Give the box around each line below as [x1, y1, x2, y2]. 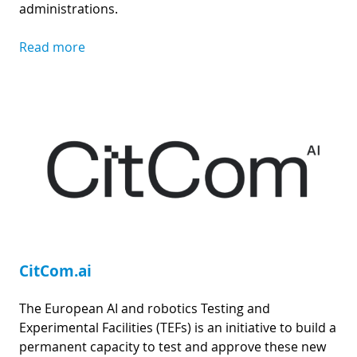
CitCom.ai [19, 259, 92, 281]
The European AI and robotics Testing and [19, 299, 270, 317]
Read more [19, 37, 85, 56]
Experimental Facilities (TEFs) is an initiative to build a [19, 318, 336, 336]
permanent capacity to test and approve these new [19, 337, 326, 355]
